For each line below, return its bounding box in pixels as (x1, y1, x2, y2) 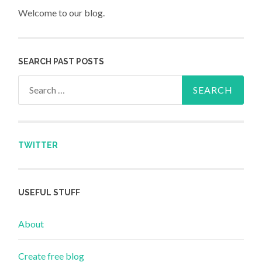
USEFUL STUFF (18, 188, 81, 198)
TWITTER (18, 140, 58, 150)
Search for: (18, 77, 62, 89)
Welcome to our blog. (18, 7, 105, 19)
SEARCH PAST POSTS (18, 56, 105, 66)
